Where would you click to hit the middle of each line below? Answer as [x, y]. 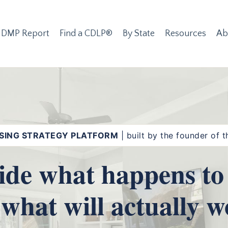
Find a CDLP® [86, 34]
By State [138, 34]
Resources [185, 34]
